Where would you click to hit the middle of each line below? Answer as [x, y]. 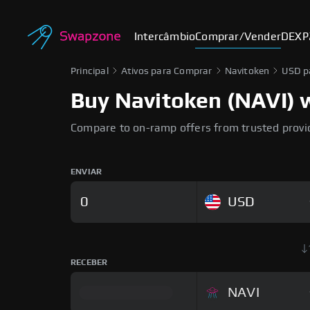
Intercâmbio [165, 37]
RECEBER [89, 262]
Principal [90, 71]
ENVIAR [86, 172]
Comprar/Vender [238, 37]
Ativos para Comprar [166, 71]
